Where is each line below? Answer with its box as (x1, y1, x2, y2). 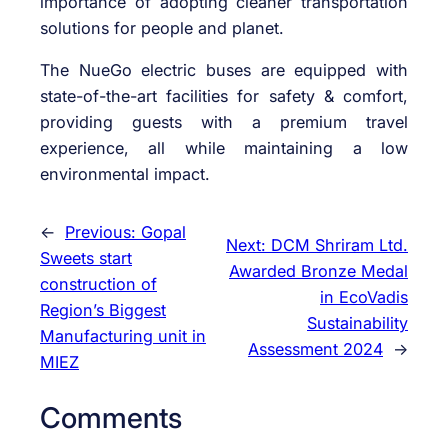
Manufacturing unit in (40, 326, 206, 347)
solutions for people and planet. (40, 17, 284, 38)
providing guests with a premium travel (40, 112, 408, 133)
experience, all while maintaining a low (40, 138, 408, 159)
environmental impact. (40, 164, 210, 185)
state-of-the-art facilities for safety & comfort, (40, 86, 408, 107)
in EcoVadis (320, 287, 408, 308)
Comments (40, 400, 182, 436)
